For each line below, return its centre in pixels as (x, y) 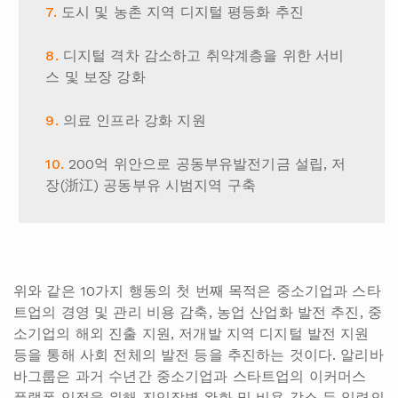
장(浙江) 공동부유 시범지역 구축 (151, 186)
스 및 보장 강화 (96, 77)
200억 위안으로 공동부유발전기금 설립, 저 (207, 164)
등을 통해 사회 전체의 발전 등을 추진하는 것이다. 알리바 (199, 355)
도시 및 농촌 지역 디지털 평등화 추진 (183, 12)
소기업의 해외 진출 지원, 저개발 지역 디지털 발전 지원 (191, 334)
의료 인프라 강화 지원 (134, 121)
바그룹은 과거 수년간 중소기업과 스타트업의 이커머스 (190, 377)
